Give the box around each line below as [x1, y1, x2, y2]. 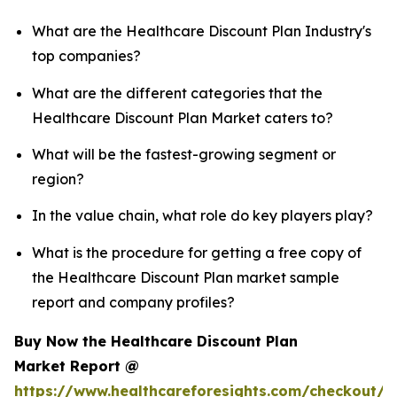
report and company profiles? [32, 292, 235, 311]
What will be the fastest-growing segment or [32, 145, 336, 164]
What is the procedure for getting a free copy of [32, 243, 362, 261]
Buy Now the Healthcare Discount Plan [14, 331, 298, 350]
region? [32, 170, 84, 189]
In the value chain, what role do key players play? [32, 206, 373, 225]
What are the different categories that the [32, 83, 323, 102]
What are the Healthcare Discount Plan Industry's [32, 22, 371, 41]
